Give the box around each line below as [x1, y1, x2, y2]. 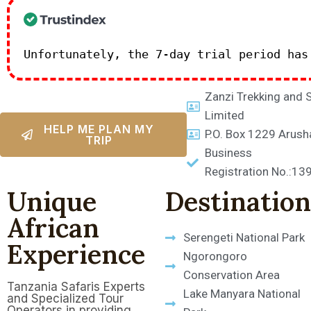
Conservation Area [183, 268, 280, 282]
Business [205, 146, 253, 160]
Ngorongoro [183, 249, 248, 263]
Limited [205, 108, 245, 122]
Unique [7, 185, 96, 218]
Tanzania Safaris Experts [7, 280, 145, 294]
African [7, 211, 99, 244]
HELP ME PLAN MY [44, 121, 155, 136]
